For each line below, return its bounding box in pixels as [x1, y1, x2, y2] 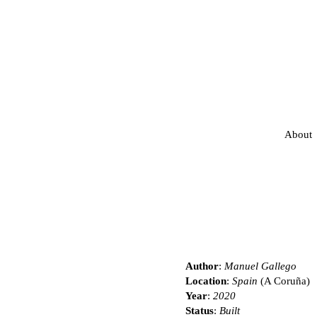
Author [185, 260, 219, 272]
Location [185, 275, 226, 287]
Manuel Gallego [224, 260, 296, 272]
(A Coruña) [258, 275, 310, 287]
